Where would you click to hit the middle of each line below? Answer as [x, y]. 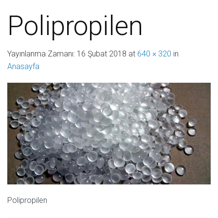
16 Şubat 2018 [102, 54]
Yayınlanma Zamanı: [42, 54]
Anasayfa [23, 66]
